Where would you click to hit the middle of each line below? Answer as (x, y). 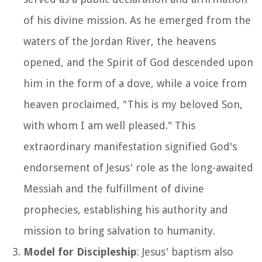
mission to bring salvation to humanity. (119, 230)
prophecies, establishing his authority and (126, 209)
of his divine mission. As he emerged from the (137, 20)
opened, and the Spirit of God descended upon (138, 62)
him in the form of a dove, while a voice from (135, 83)
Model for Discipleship (80, 251)
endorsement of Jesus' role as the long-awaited (138, 167)
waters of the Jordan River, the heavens (120, 41)
